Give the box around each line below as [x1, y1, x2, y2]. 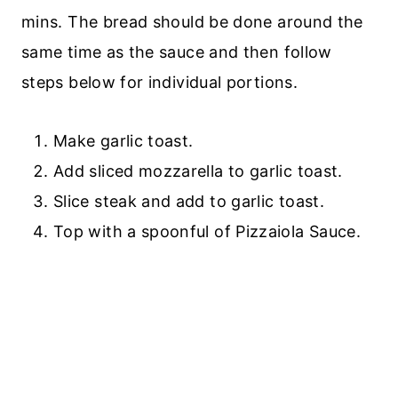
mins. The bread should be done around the [21, 12, 363, 31]
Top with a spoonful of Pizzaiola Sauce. [53, 221, 366, 241]
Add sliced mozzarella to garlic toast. [53, 161, 343, 180]
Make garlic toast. [53, 131, 194, 150]
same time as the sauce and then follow [21, 42, 332, 61]
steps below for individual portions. [21, 72, 303, 92]
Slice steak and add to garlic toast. [53, 191, 324, 211]
